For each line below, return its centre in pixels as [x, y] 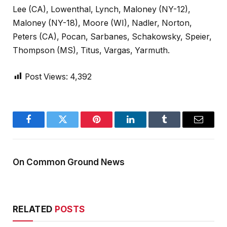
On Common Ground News [69, 162]
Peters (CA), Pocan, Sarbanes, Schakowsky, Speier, [112, 37]
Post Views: [46, 77]
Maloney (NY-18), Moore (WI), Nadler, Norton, [102, 23]
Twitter [75, 127]
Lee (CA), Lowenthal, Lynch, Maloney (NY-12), [102, 10]
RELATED [34, 209]
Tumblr [177, 127]
